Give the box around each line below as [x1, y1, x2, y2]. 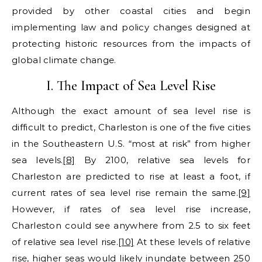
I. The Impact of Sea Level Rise [46, 77, 216, 94]
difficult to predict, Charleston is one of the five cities [12, 121, 250, 133]
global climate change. [12, 54, 116, 65]
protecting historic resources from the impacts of [12, 37, 250, 49]
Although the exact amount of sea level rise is [12, 105, 250, 116]
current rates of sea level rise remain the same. [12, 187, 239, 198]
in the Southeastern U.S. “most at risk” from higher [12, 137, 250, 149]
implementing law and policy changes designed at [12, 21, 250, 33]
